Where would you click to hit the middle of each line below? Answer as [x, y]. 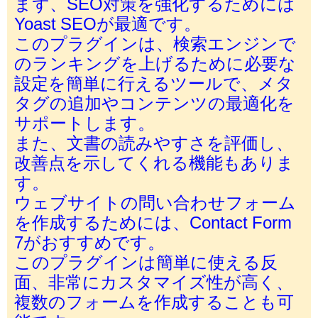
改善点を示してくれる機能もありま [154, 162]
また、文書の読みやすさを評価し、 [154, 142]
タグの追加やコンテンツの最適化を [154, 103]
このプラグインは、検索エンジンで [155, 43]
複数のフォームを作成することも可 [154, 301]
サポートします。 [84, 122]
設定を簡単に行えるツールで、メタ [154, 83]
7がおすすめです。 [89, 242]
